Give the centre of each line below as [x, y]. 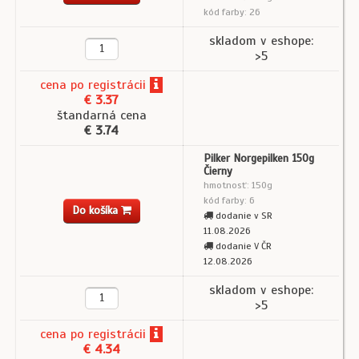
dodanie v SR [243, 216]
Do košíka [96, 211]
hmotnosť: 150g [238, 186]
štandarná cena [101, 116]
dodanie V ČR [242, 246]
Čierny [218, 171]
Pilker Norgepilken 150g [259, 159]
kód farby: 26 [232, 12]
